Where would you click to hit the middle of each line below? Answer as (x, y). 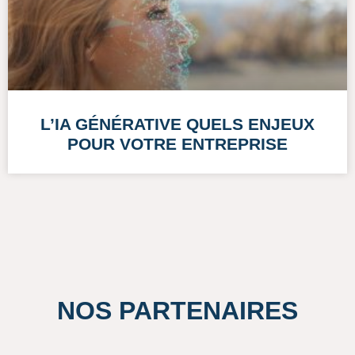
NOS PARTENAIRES (177, 310)
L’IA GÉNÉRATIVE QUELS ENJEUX (177, 124)
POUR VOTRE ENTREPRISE (177, 143)
